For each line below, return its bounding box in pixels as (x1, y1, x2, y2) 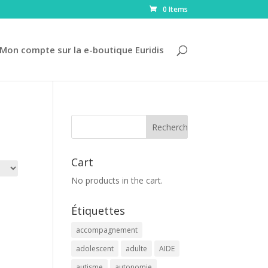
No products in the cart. (71, 175, 163, 186)
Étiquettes (71, 203, 126, 218)
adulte (126, 243, 148, 254)
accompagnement (76, 225, 138, 235)
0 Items (162, 4, 188, 14)
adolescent (76, 243, 114, 254)
